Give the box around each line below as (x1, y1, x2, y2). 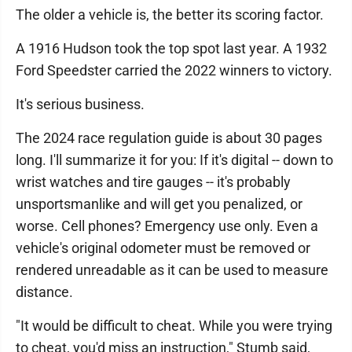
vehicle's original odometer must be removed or (16, 240, 310, 256)
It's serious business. (16, 96, 145, 112)
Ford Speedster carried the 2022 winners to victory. (16, 62, 332, 79)
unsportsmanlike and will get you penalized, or (16, 196, 302, 212)
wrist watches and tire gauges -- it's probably (16, 174, 291, 190)
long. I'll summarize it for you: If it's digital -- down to (16, 152, 333, 168)
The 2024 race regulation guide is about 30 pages (16, 130, 322, 146)
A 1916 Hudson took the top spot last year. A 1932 (16, 40, 327, 57)
